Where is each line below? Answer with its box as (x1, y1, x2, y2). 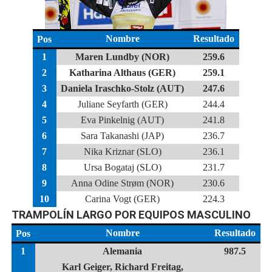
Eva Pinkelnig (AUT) (81, 115, 165, 125)
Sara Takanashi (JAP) (81, 131, 165, 141)
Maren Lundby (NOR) (75, 52, 170, 62)
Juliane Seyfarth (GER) (77, 99, 168, 109)
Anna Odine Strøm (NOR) (71, 178, 174, 188)
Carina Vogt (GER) (85, 194, 160, 204)
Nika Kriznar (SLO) (83, 146, 161, 157)
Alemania (103, 246, 143, 256)
